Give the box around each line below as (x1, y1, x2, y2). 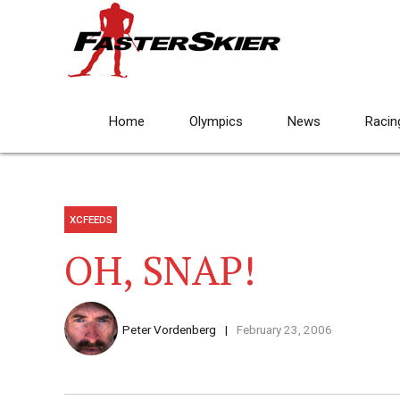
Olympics (189, 113, 243, 129)
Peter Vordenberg (122, 322, 216, 337)
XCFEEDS (69, 213, 112, 227)
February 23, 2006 (236, 322, 332, 337)
